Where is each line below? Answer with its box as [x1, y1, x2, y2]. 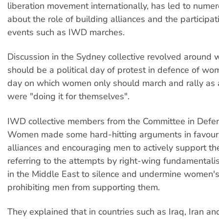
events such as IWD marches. [7, 26, 125, 38]
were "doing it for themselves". [7, 90, 130, 103]
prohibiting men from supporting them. [7, 181, 160, 193]
